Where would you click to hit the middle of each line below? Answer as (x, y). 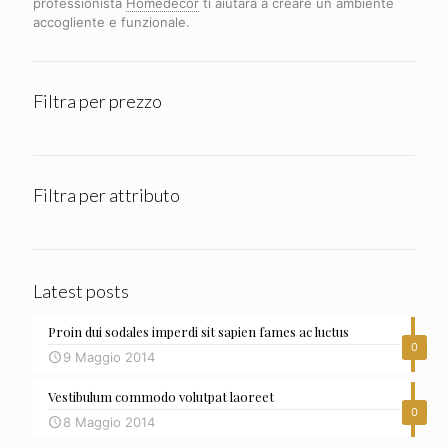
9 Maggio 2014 (109, 356)
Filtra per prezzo (97, 100)
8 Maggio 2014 (109, 421)
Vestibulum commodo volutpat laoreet (161, 396)
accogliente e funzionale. (111, 21)
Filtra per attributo (106, 194)
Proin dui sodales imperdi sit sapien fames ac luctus (198, 331)
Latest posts (81, 290)
